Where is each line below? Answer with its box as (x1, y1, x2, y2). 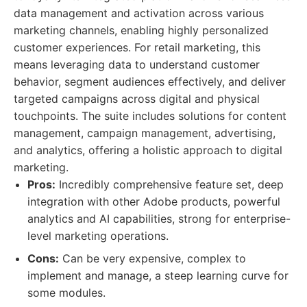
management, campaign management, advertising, (14, 126, 275, 140)
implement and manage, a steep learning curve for (27, 269, 288, 282)
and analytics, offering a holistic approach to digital (14, 143, 282, 157)
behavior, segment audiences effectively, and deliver (14, 75, 286, 88)
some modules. (27, 286, 106, 299)
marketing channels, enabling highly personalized (14, 23, 269, 37)
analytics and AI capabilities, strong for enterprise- (27, 212, 291, 225)
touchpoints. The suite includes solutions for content (14, 109, 286, 123)
